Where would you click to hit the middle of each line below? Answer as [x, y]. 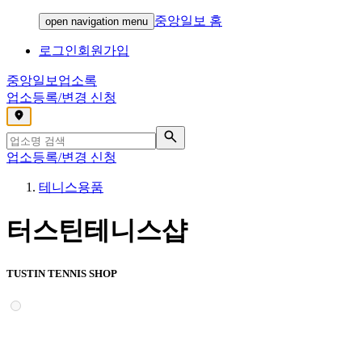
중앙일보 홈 [188, 21]
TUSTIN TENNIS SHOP [62, 273]
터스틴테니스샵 [97, 231]
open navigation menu [97, 21]
